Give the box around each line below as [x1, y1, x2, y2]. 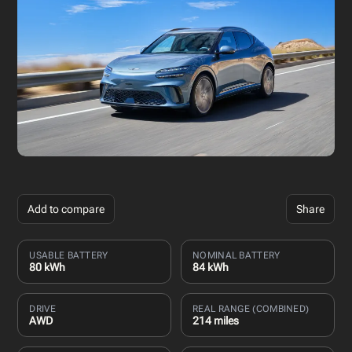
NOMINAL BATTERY [192, 249, 280, 261]
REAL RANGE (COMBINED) [192, 302, 310, 314]
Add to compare [27, 202, 105, 215]
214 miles [192, 313, 239, 327]
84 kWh [192, 260, 229, 273]
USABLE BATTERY [29, 249, 108, 261]
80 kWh [29, 260, 66, 273]
